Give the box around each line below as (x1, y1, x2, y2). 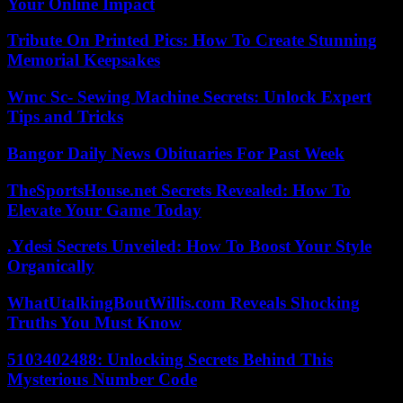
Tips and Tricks (7, 107, 123, 127)
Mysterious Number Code (7, 369, 197, 389)
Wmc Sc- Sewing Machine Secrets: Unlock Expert (7, 87, 372, 107)
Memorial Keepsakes (7, 50, 160, 70)
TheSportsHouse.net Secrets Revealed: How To (7, 180, 351, 200)
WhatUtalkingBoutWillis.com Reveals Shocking (7, 293, 360, 313)
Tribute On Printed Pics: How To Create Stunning (7, 31, 377, 50)
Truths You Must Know (7, 313, 182, 333)
